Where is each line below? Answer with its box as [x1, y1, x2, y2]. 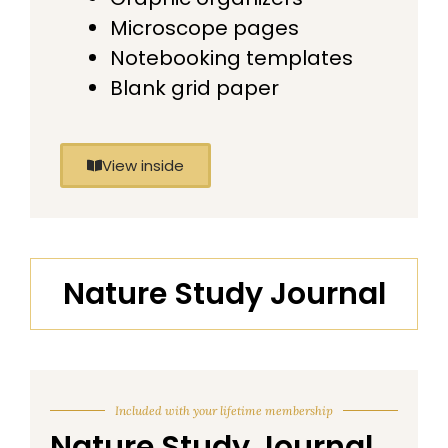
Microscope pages [110, 13, 299, 42]
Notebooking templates [110, 43, 353, 72]
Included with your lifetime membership [115, 402, 333, 418]
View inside [102, 154, 184, 176]
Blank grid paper [110, 73, 279, 102]
